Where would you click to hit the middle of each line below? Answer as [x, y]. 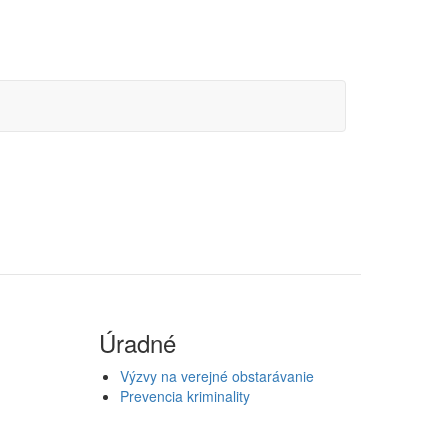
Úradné [137, 342]
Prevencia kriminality [184, 395]
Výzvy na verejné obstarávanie [216, 375]
